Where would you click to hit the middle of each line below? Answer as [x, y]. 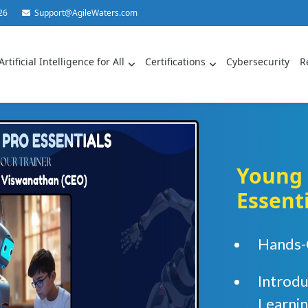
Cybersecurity [258, 62]
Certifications [176, 62]
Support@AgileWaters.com [86, 13]
